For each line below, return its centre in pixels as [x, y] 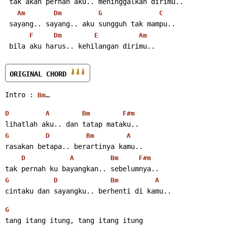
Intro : [21, 94]
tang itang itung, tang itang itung [74, 220]
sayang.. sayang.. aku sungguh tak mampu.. [92, 24]
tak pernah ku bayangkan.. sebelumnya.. [82, 168]
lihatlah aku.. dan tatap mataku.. [72, 124]
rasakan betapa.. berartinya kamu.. [74, 146]
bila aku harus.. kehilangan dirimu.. [82, 46]
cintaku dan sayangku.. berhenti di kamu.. [88, 191]
